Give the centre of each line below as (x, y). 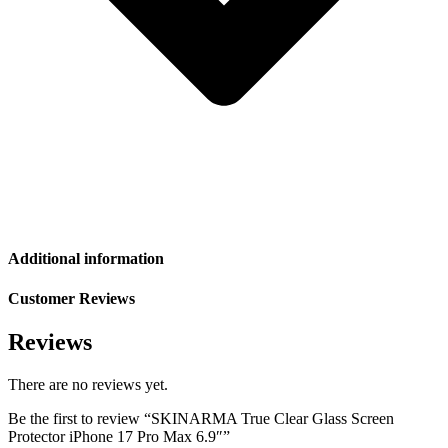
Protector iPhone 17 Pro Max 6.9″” (119, 436)
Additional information (86, 259)
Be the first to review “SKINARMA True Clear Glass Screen (201, 418)
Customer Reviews (71, 298)
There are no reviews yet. (88, 384)
